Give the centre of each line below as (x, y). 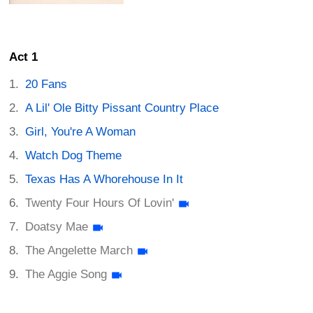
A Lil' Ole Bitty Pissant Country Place (122, 108)
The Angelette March (79, 251)
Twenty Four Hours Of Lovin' (100, 203)
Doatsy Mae (57, 227)
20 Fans (46, 85)
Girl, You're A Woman (81, 132)
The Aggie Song (66, 275)
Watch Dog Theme (74, 156)
